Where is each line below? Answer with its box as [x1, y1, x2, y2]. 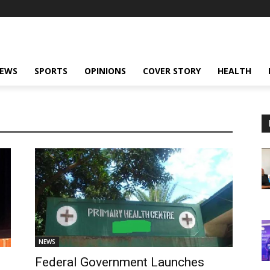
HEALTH [218, 65, 251, 77]
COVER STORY [143, 65, 201, 77]
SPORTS [34, 65, 67, 77]
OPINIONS [84, 65, 126, 77]
